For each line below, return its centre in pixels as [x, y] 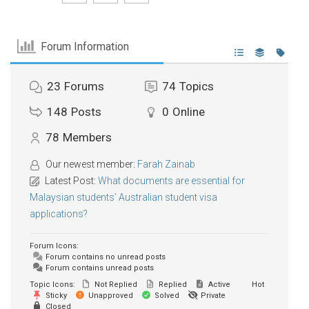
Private [212, 296]
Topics [196, 86]
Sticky [55, 296]
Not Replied [115, 285]
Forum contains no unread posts [104, 257]
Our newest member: [90, 164]
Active [218, 285]
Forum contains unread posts [99, 268]
